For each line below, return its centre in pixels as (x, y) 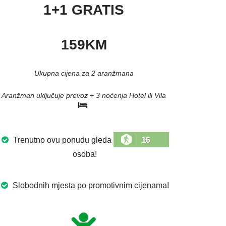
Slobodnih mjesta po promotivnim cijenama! (90, 186)
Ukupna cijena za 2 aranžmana (84, 73)
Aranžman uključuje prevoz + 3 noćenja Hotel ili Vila (84, 96)
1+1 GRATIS (84, 10)
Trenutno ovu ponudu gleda (62, 140)
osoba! (84, 154)
